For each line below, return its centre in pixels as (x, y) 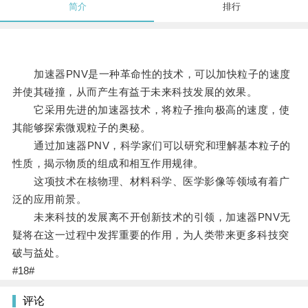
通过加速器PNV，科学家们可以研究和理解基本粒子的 (151, 146)
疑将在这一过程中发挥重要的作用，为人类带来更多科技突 (151, 235)
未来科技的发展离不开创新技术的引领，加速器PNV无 (151, 217)
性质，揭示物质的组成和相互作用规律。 (108, 164)
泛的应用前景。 (49, 199)
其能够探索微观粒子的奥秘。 (81, 128)
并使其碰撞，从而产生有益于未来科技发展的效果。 (135, 92)
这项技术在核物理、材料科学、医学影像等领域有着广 (151, 181)
